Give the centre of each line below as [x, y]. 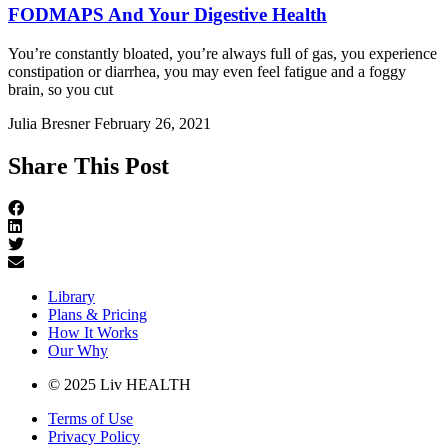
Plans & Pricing [97, 314]
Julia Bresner [51, 123]
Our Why [78, 350]
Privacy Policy [94, 436]
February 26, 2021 [152, 123]
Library [71, 296]
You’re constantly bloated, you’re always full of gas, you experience [222, 53]
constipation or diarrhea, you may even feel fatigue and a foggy [207, 71]
